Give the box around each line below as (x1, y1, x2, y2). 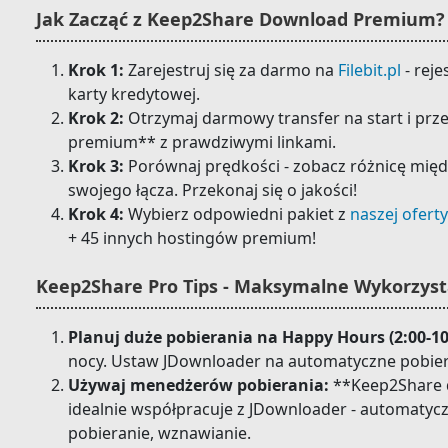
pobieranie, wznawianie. (68, 422, 251, 444)
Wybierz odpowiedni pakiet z (124, 203, 350, 225)
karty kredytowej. (68, 83, 200, 105)
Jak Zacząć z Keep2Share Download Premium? (36, 7, 445, 31)
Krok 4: (68, 203, 124, 225)
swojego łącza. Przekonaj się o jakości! (68, 179, 357, 201)
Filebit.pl (338, 59, 401, 81)
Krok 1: (68, 59, 124, 81)
